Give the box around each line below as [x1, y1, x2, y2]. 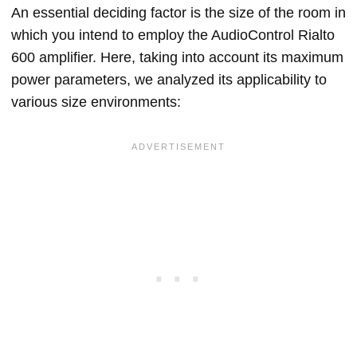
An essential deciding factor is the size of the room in [11, 5, 346, 21]
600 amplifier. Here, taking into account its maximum [11, 49, 343, 65]
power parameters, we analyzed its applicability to [11, 72, 327, 88]
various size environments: [11, 94, 181, 110]
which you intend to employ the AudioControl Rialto [11, 27, 335, 43]
